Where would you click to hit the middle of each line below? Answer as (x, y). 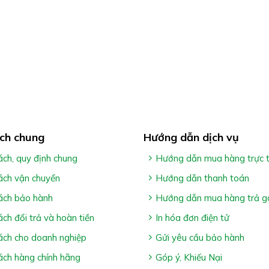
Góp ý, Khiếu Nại (189, 257)
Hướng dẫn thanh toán (202, 178)
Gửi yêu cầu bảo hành (200, 237)
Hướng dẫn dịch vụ (191, 137)
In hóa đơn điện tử (192, 217)
